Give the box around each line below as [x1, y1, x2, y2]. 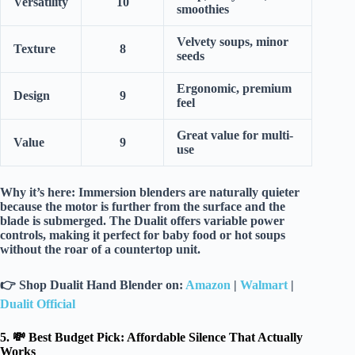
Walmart [240, 278, 288, 292]
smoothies [177, 2, 229, 17]
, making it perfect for [43, 228, 162, 242]
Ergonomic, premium [177, 82, 292, 96]
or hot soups [216, 228, 285, 242]
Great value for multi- [177, 128, 293, 143]
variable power [204, 214, 284, 228]
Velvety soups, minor [177, 35, 288, 49]
